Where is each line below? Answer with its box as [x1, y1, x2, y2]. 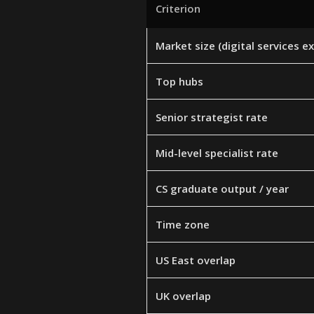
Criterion [156, 1, 200, 15]
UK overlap [156, 289, 211, 303]
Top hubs [156, 74, 203, 88]
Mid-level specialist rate [156, 146, 278, 160]
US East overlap [156, 253, 235, 267]
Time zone [156, 217, 210, 231]
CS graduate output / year [156, 182, 289, 196]
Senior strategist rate [156, 110, 268, 124]
